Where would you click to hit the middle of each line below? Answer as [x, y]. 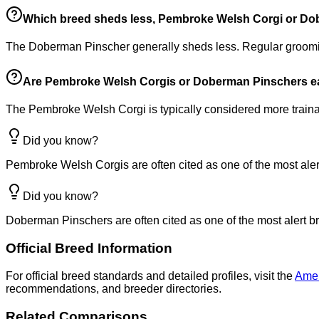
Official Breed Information [89, 249]
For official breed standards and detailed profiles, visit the [149, 276]
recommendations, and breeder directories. [114, 288]
